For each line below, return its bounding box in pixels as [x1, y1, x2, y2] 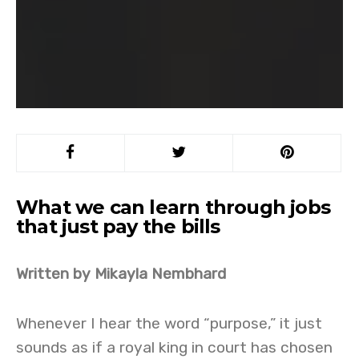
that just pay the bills [16, 215, 220, 238]
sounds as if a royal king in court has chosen [16, 338, 333, 357]
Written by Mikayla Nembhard [16, 264, 226, 283]
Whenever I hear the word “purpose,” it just [16, 314, 322, 333]
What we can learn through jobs [16, 196, 331, 219]
